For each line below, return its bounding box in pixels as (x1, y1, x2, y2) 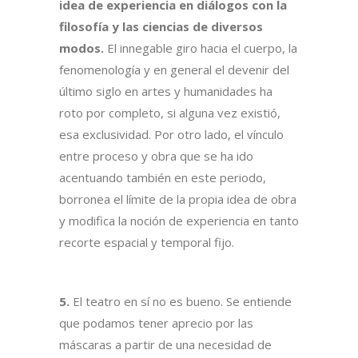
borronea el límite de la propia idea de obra (59, 191, 296, 208)
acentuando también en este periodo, (59, 169, 266, 186)
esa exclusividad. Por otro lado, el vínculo (59, 126, 284, 143)
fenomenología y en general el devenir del (59, 62, 289, 78)
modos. (59, 40, 104, 57)
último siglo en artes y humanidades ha (59, 83, 272, 100)
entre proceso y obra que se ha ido (59, 148, 253, 165)
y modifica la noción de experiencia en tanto (59, 213, 299, 229)
